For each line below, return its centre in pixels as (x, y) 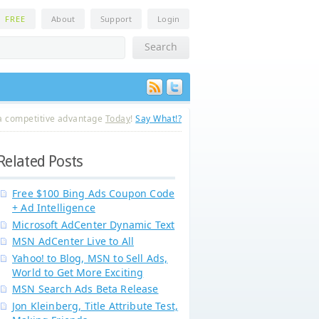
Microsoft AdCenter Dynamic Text (94, 224)
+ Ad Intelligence (54, 208)
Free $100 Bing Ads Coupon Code (94, 193)
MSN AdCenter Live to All (73, 241)
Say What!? (158, 119)
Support (116, 19)
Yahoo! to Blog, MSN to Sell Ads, (90, 258)
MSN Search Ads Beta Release (85, 289)
